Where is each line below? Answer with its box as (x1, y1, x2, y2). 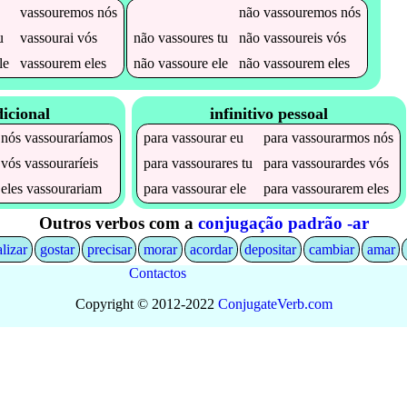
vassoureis (263, 29, 323, 45)
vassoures (157, 29, 213, 45)
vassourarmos (292, 130, 371, 146)
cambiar (308, 241, 354, 257)
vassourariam (26, 181, 103, 197)
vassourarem (292, 181, 364, 197)
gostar (40, 241, 75, 257)
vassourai (19, 29, 74, 45)
